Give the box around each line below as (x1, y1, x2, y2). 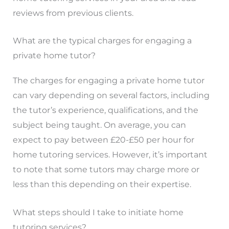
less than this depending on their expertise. (12, 179, 191, 190)
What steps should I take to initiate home (12, 208, 184, 218)
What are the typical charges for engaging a (12, 36, 192, 46)
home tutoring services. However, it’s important (12, 150, 208, 160)
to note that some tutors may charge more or (12, 165, 199, 175)
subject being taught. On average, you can (12, 120, 186, 130)
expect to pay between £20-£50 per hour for (12, 135, 194, 145)
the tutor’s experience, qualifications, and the (12, 105, 198, 116)
